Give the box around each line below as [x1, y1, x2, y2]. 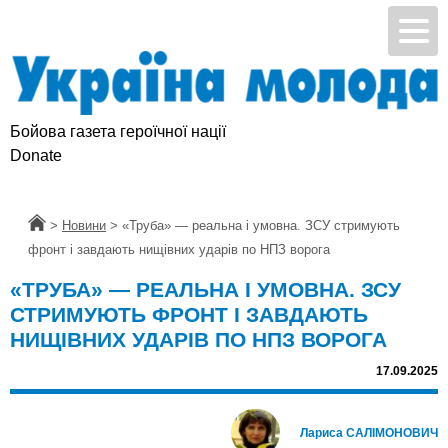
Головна [28, 218, 77, 234]
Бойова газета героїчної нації [10, 123, 226, 141]
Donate [10, 147, 62, 165]
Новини [62, 218, 106, 234]
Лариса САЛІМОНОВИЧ [300, 426, 438, 441]
